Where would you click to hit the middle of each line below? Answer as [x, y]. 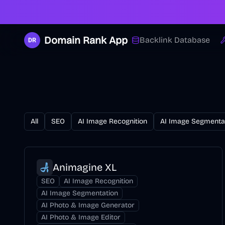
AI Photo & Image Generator [88, 205]
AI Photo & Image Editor [81, 217]
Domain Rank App [86, 40]
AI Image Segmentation [80, 193]
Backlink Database [175, 40]
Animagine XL [85, 167]
